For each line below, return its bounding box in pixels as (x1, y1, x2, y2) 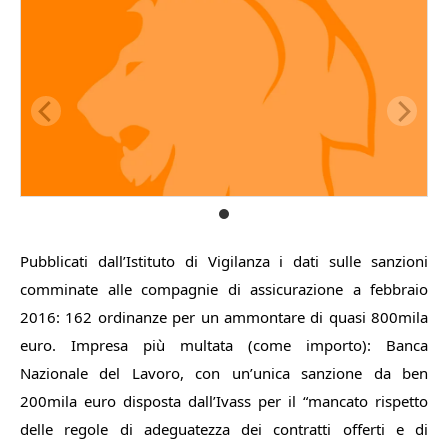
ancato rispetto (322, 391, 428, 411)
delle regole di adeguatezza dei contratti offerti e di (20, 419, 428, 439)
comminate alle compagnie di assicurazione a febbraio (20, 279, 428, 299)
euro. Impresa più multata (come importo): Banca (20, 335, 428, 355)
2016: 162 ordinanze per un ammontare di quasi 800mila (20, 307, 428, 327)
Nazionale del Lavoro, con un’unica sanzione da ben (20, 363, 428, 383)
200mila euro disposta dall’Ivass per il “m (20, 391, 322, 411)
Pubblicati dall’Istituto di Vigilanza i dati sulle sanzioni (20, 251, 428, 271)
